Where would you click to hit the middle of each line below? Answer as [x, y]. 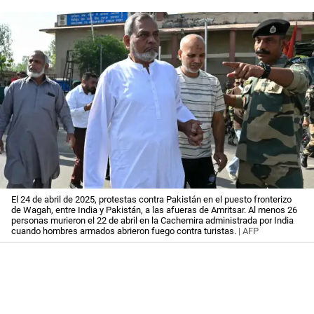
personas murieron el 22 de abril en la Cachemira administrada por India [152, 221]
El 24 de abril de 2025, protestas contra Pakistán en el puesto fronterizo [151, 200]
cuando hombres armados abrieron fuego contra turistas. [124, 231]
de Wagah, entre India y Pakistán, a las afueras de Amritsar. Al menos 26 [154, 210]
